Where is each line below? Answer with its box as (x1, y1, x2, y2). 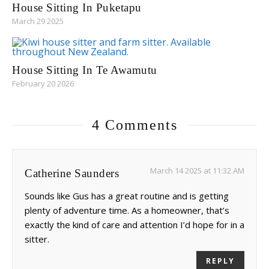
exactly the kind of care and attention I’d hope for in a (25, 219, 244, 231)
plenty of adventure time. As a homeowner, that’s (25, 204, 229, 217)
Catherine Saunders (25, 167, 119, 180)
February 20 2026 (12, 78, 74, 89)
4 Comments (91, 117, 178, 133)
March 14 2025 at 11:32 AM (150, 165, 244, 177)
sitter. (25, 233, 49, 246)
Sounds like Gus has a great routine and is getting (25, 190, 229, 202)
